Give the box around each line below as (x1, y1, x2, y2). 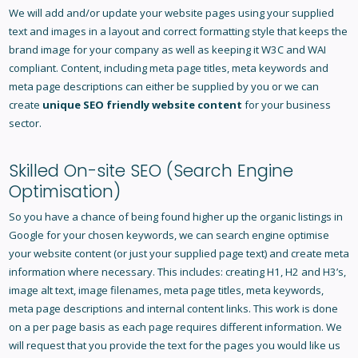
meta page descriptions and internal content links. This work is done (8, 301, 338, 316)
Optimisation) (8, 180, 121, 204)
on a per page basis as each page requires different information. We (8, 320, 342, 335)
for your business (241, 97, 331, 113)
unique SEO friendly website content (42, 97, 242, 113)
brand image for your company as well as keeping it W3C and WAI (8, 42, 326, 58)
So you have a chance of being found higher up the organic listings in (8, 209, 343, 225)
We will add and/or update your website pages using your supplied (8, 6, 334, 21)
